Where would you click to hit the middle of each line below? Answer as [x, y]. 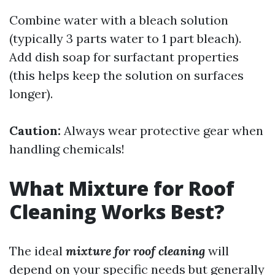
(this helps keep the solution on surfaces [126, 75]
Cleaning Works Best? [117, 211]
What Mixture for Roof [122, 188]
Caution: [35, 130]
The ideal [37, 251]
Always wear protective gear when [162, 130]
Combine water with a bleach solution [119, 20]
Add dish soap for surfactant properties [124, 57]
